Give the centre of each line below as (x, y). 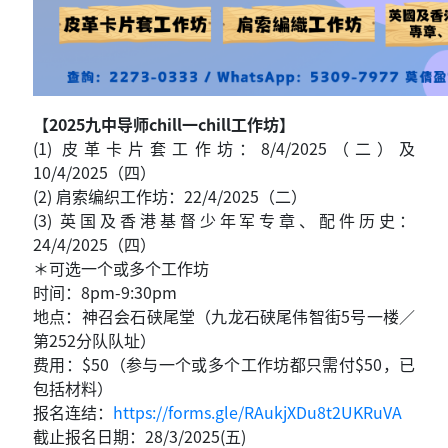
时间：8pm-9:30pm (105, 292)
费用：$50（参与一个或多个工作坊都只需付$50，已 (224, 364)
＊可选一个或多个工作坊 (121, 268)
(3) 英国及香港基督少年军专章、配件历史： (224, 220)
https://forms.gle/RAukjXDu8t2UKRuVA (257, 412)
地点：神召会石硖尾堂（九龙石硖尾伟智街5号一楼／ (224, 316)
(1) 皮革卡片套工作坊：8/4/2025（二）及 (224, 148)
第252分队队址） (94, 340)
